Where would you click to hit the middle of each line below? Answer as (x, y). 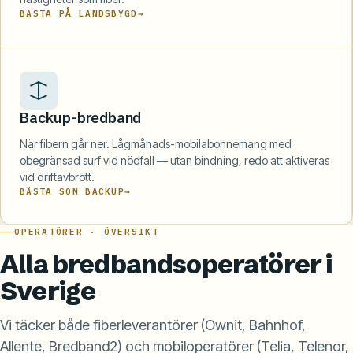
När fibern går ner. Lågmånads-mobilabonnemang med (156, 143)
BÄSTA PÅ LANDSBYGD (79, 13)
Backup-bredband (81, 117)
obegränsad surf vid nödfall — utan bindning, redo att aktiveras (175, 160)
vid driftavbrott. (57, 176)
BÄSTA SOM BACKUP (72, 191)
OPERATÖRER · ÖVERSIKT (87, 231)
